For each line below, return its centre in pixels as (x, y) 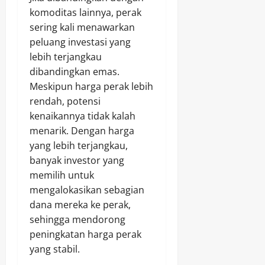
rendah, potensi (65, 101)
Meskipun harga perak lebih (91, 87)
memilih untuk (62, 175)
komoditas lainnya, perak (85, 13)
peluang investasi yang (80, 42)
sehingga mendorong (77, 220)
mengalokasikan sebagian (87, 190)
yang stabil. (55, 249)
